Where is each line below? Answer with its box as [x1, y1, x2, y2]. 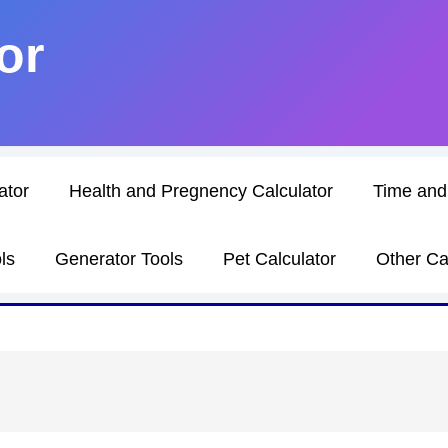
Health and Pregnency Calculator [69, 181, 333, 201]
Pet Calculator [223, 249, 336, 269]
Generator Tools [55, 249, 183, 269]
